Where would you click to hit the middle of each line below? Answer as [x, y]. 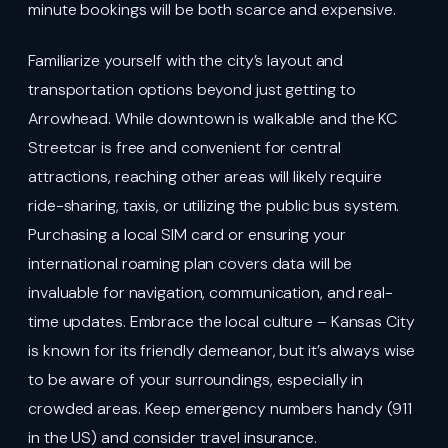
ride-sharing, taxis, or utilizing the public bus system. [214, 206]
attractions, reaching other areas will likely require [205, 177]
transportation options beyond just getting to [192, 90]
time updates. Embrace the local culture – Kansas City [221, 322]
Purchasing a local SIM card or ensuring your [187, 235]
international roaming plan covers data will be [190, 264]
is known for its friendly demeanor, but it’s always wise [222, 351]
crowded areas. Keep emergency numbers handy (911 [220, 409]
